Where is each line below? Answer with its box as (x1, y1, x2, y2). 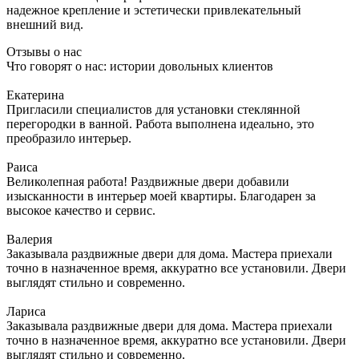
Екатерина (6, 87, 64, 102)
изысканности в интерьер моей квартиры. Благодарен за (6, 188, 316, 203)
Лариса (6, 304, 46, 318)
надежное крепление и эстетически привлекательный (6, 2, 301, 17)
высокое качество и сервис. (6, 203, 155, 217)
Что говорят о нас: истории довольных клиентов (6, 58, 273, 73)
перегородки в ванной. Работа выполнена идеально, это (6, 116, 314, 131)
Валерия (6, 232, 52, 246)
